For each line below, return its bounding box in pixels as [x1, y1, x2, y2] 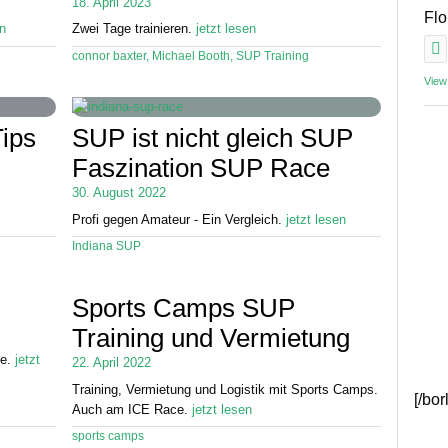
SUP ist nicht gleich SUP [72, 124, 353, 153]
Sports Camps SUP [72, 294, 295, 323]
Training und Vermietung [72, 324, 350, 353]
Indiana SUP [72, 239, 141, 252]
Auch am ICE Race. [72, 401, 192, 417]
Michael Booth [152, 49, 230, 62]
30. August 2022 [72, 185, 166, 201]
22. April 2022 [72, 355, 151, 371]
